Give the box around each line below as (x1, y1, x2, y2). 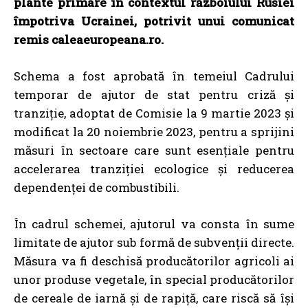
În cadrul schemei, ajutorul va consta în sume (14, 215, 294, 232)
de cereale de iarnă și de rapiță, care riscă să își (14, 289, 294, 306)
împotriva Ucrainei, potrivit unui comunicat (14, 12, 294, 29)
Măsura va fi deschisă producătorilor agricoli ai (14, 252, 294, 269)
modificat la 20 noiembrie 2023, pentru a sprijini (14, 123, 294, 140)
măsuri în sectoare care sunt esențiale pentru (14, 142, 294, 158)
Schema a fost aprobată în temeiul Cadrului (14, 67, 294, 84)
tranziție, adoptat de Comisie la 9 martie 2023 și (14, 104, 294, 121)
